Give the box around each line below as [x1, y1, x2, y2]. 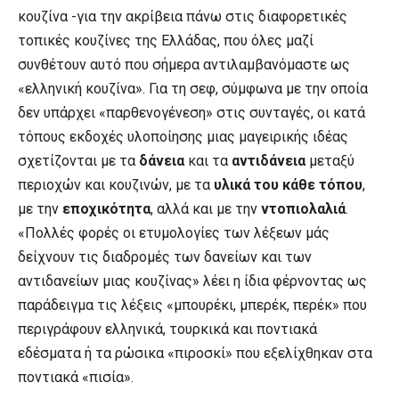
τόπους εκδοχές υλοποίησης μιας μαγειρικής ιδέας [18, 128, 348, 145]
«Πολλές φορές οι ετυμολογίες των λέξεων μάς [18, 224, 330, 241]
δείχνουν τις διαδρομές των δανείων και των [18, 248, 312, 265]
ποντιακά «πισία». [18, 369, 134, 386]
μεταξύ [305, 152, 354, 169]
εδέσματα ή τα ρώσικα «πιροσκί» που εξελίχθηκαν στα [18, 345, 372, 362]
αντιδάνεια [232, 152, 305, 169]
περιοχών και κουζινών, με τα [18, 176, 214, 193]
